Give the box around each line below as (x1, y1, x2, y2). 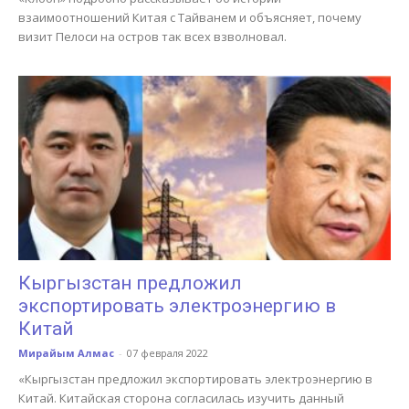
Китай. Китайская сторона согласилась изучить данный (18, 389, 344, 406)
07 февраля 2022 (127, 345, 208, 360)
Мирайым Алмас (18, 345, 114, 360)
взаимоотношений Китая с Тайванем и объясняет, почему (18, 9, 362, 26)
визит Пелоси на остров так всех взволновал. (18, 28, 287, 46)
